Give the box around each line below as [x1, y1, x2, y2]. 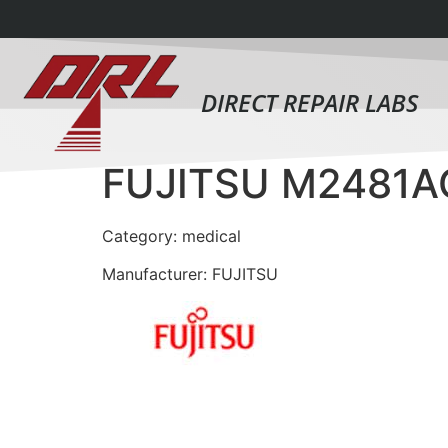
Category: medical [102, 225, 241, 246]
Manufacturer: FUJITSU [102, 264, 278, 285]
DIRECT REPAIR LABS [201, 85, 418, 119]
